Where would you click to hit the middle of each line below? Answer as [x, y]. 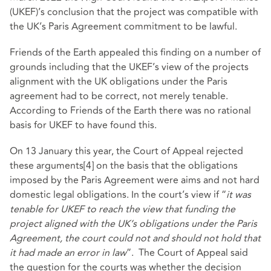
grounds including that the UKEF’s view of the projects [129, 67]
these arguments [47, 166]
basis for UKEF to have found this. [83, 126]
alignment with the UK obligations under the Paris [119, 82]
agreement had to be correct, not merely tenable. [119, 96]
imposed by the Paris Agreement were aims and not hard [135, 181]
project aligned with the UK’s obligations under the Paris [133, 224]
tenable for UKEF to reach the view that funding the [122, 210]
